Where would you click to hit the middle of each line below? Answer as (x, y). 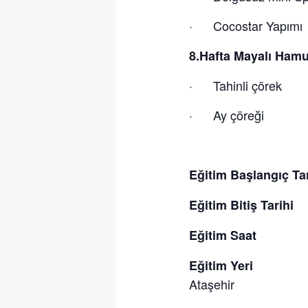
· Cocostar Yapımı (245, 25)
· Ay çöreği (226, 114)
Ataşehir (211, 284)
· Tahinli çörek (235, 85)
